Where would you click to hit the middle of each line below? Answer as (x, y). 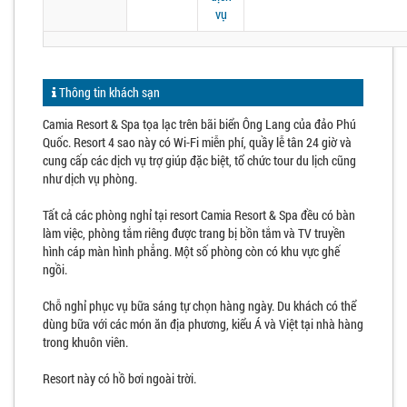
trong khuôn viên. (85, 342)
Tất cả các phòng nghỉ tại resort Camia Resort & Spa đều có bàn (199, 215)
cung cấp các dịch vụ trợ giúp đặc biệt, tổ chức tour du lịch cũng (199, 160)
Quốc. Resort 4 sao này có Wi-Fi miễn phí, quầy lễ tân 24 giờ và (197, 142)
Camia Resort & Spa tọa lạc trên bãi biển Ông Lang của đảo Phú (199, 124)
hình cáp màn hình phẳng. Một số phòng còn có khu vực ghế (191, 251)
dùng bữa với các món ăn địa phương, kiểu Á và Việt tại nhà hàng (203, 324)
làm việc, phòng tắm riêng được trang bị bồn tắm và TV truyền (194, 233)
